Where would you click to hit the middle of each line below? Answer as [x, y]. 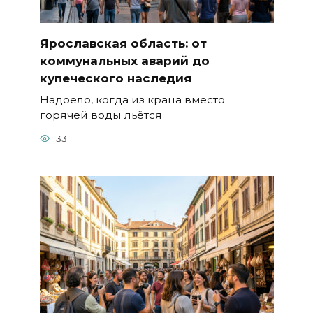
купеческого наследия [115, 78]
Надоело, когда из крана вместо [132, 99]
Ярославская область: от [123, 43]
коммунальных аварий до [124, 60]
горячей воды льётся [101, 115]
